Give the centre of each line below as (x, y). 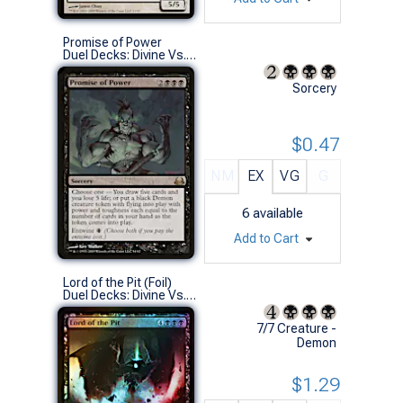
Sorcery (314, 88)
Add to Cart (267, 238)
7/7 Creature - (296, 328)
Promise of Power (112, 42)
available (278, 213)
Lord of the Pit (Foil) (117, 282)
